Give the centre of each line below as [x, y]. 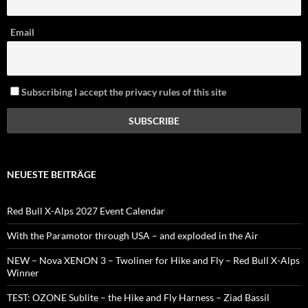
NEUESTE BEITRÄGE [52, 175]
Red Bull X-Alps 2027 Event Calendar [86, 211]
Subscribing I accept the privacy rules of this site [123, 92]
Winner [23, 273]
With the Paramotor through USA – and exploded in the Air [133, 236]
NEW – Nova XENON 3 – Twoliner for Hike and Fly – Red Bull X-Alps [153, 261]
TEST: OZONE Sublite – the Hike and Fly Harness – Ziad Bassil [138, 298]
